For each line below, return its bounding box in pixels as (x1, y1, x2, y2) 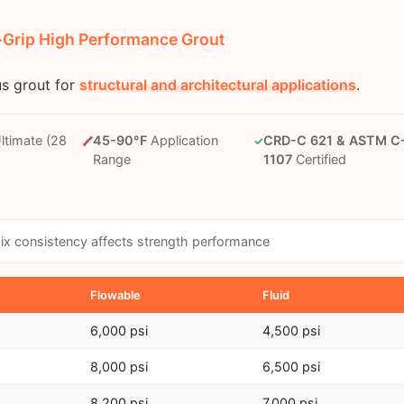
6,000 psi (89, 323, 148, 339)
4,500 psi (262, 323, 320, 339)
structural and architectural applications (78, 76, 356, 95)
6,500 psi (262, 359, 320, 375)
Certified (291, 151, 346, 168)
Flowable (89, 288, 141, 303)
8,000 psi (89, 359, 148, 375)
